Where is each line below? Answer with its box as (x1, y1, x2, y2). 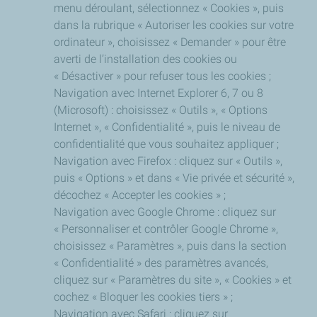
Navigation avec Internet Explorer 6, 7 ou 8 (54, 86, 263, 100)
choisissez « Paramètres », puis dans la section (54, 239, 287, 253)
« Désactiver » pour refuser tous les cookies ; (54, 69, 271, 83)
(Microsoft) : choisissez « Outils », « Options (54, 103, 267, 117)
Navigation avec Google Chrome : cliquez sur (54, 205, 276, 219)
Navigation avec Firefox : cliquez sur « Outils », (54, 154, 282, 168)
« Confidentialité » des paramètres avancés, (54, 256, 268, 270)
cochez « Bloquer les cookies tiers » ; (54, 290, 233, 304)
